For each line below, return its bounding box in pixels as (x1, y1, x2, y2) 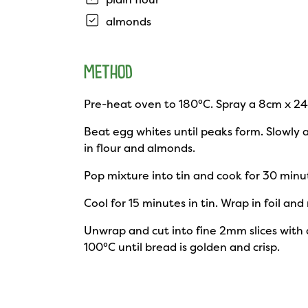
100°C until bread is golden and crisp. (84, 239, 280, 254)
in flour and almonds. (84, 140, 195, 155)
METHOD (84, 65, 133, 83)
